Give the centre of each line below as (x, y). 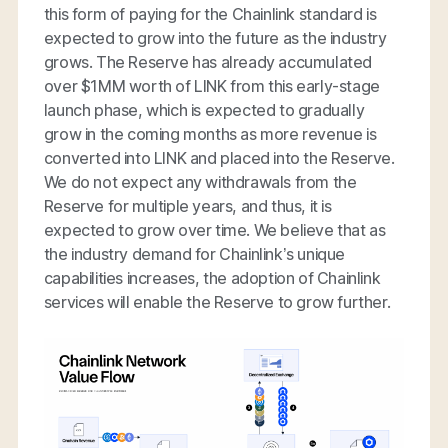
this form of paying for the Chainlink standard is (210, 14)
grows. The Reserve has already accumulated (208, 62)
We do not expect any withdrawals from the (200, 182)
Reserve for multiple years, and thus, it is (187, 206)
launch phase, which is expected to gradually (204, 110)
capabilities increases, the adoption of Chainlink (212, 278)
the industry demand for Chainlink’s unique (194, 254)
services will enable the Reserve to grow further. (217, 302)
